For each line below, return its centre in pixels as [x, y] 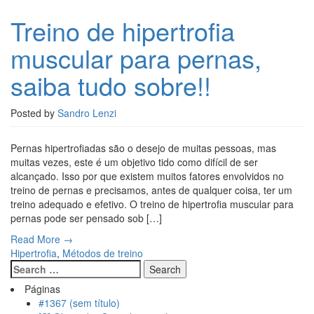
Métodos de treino [103, 253]
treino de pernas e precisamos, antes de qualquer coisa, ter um [151, 190]
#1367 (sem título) [79, 303]
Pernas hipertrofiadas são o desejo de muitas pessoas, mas [143, 148]
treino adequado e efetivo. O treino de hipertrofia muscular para [152, 204]
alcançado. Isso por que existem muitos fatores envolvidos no [147, 176]
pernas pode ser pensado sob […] [86, 218]
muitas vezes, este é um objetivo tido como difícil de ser [134, 162]
